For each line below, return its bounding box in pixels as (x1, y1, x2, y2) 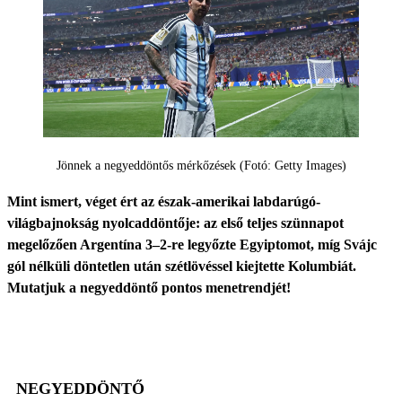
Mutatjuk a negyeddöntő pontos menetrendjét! (7, 280, 291, 296)
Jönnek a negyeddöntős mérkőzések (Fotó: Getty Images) (56, 159, 346, 173)
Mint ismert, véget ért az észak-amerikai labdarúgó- (7, 194, 320, 210)
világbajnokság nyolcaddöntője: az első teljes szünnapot (7, 215, 344, 232)
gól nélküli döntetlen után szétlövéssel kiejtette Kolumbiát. (7, 258, 356, 275)
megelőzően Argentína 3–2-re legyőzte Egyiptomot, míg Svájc (7, 237, 377, 253)
